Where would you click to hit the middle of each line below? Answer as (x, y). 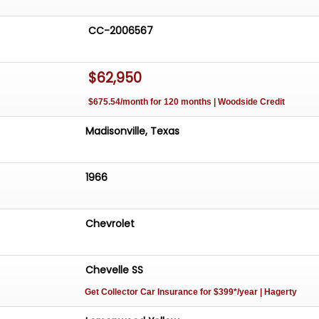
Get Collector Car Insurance (143, 292)
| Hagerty (278, 292)
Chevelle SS (115, 270)
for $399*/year (229, 292)
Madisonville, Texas (133, 131)
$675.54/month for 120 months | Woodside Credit (187, 102)
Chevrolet (110, 224)
